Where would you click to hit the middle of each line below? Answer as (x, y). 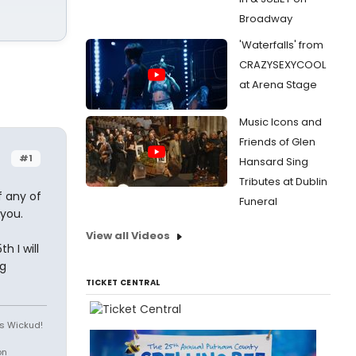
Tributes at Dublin (283, 182)
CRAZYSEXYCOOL (282, 65)
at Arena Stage (278, 85)
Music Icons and (281, 122)
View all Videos (128, 236)
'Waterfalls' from (281, 45)
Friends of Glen (277, 142)
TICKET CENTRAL (123, 282)
